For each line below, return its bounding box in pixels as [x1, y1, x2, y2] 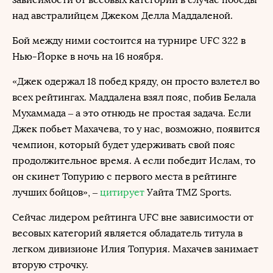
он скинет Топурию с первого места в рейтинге [12, 171, 237, 182]
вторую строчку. [12, 259, 88, 271]
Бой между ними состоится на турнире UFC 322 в [12, 35, 246, 46]
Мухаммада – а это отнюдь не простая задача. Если [12, 107, 251, 119]
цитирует [100, 186, 144, 198]
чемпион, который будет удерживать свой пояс [12, 139, 235, 151]
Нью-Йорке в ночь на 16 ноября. [12, 51, 163, 62]
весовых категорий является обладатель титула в [12, 227, 243, 239]
